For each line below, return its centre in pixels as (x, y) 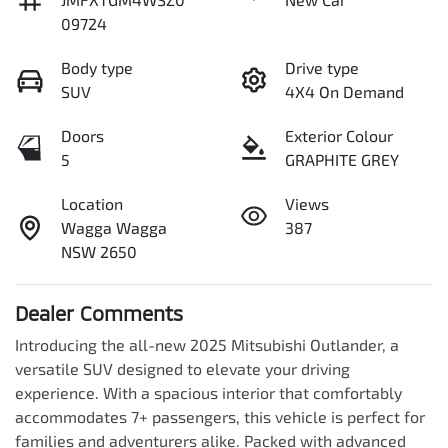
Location (92, 204)
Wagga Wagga (114, 228)
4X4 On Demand (344, 92)
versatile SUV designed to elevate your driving (182, 369)
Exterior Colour (339, 136)
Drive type (322, 68)
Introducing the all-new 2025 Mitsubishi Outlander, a (207, 345)
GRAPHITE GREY (342, 160)
